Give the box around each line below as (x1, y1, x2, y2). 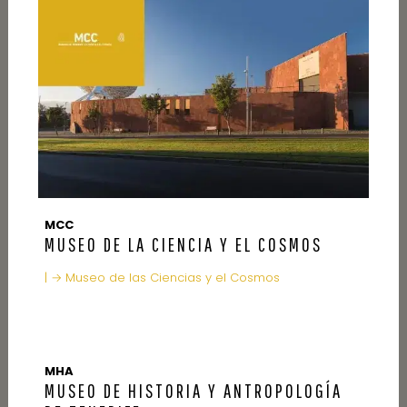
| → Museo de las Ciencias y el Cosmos (45, 268, 281, 286)
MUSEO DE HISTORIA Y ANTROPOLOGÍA (45, 379, 343, 402)
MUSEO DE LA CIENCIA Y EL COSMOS (45, 233, 323, 255)
